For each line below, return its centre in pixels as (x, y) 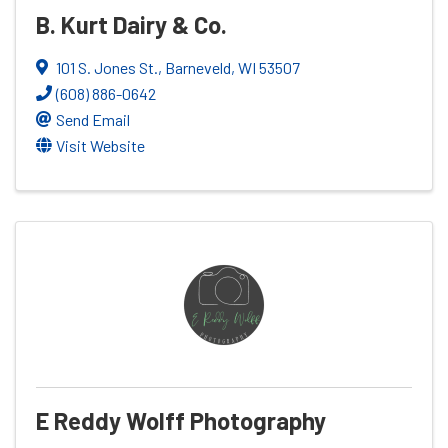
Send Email (93, 119)
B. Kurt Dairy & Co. (131, 24)
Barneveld (198, 67)
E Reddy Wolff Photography (181, 420)
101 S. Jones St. (107, 67)
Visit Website (100, 145)
